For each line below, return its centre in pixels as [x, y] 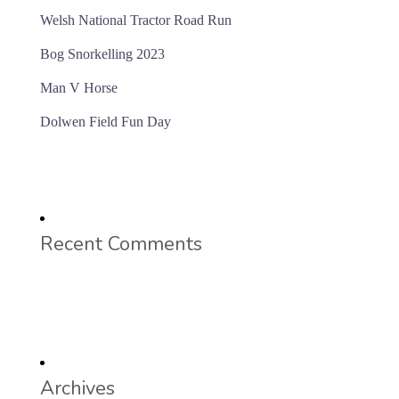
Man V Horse [79, 88]
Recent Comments [121, 244]
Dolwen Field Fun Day [106, 122]
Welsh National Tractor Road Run [136, 20]
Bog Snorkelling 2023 [102, 54]
